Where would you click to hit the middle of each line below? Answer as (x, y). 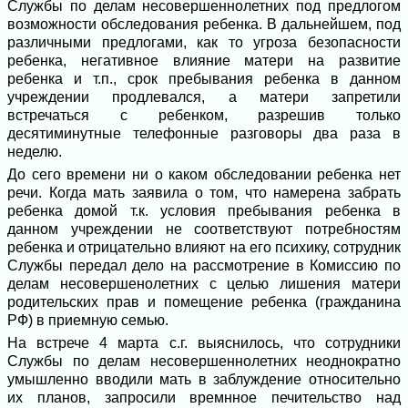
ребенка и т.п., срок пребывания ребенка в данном (204, 79)
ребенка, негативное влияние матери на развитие (204, 61)
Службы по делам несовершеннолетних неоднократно (204, 361)
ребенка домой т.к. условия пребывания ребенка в (204, 211)
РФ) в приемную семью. (88, 320)
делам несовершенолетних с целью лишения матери (204, 284)
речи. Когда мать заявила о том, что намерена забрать (204, 193)
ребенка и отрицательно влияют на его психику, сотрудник (204, 247)
